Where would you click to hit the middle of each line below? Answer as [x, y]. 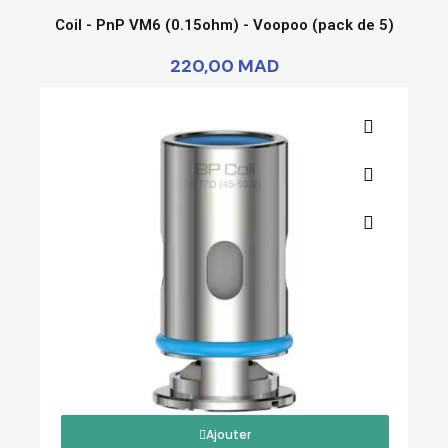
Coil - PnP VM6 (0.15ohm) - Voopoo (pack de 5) [224, 24]
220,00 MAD [224, 65]
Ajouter [228, 434]
